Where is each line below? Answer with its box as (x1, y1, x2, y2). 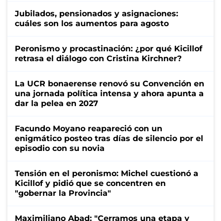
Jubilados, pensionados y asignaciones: (15, 8, 178, 18)
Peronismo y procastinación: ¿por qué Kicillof (15, 43, 202, 53)
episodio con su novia (15, 143, 105, 153)
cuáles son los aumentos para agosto (15, 18, 169, 28)
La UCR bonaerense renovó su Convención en (15, 78, 204, 88)
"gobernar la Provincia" (15, 188, 111, 198)
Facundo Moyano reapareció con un (15, 123, 162, 133)
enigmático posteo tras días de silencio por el (15, 133, 203, 143)
